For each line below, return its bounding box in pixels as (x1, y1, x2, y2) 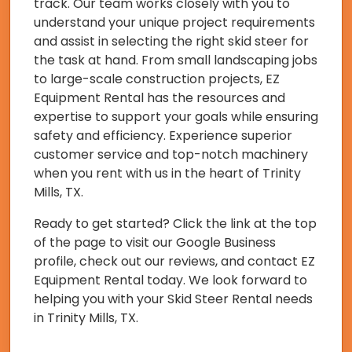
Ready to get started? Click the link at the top (34, 214, 317, 233)
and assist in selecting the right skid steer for (34, 31, 309, 50)
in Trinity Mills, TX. (34, 308, 138, 327)
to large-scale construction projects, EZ (34, 69, 280, 88)
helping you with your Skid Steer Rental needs (34, 289, 313, 308)
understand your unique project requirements (34, 13, 315, 31)
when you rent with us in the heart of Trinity (34, 163, 301, 182)
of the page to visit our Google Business (34, 233, 276, 251)
